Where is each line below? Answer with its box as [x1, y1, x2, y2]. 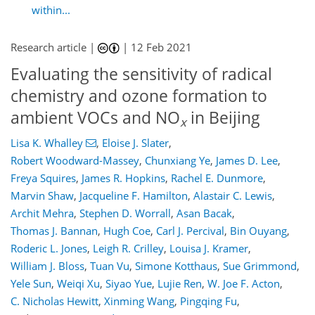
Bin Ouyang [230, 223, 287, 238]
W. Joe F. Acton [207, 276, 280, 290]
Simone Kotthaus [135, 258, 217, 273]
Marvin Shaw [11, 188, 74, 202]
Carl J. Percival [156, 223, 224, 238]
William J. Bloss [11, 258, 84, 273]
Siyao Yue [105, 276, 152, 290]
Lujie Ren [157, 276, 202, 290]
